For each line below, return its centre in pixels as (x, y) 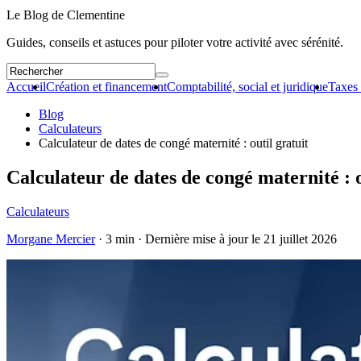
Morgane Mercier (51, 239)
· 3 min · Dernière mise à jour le (179, 239)
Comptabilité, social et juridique (247, 87)
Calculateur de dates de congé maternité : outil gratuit (173, 143)
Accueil (26, 87)
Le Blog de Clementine (66, 15)
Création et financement (106, 87)
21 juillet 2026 (300, 239)
